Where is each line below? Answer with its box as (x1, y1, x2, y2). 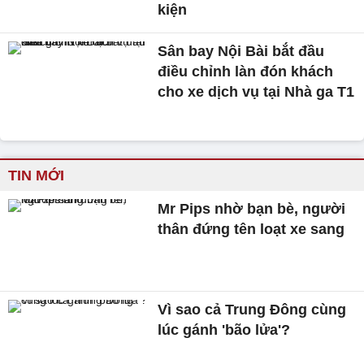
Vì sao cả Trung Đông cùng (158, 301, 347, 318)
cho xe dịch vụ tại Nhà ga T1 (158, 83, 355, 100)
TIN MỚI (8, 167, 64, 184)
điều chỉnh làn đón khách (158, 63, 334, 80)
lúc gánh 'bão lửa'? (158, 322, 291, 339)
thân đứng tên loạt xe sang (158, 221, 345, 238)
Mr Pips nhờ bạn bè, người (158, 201, 346, 218)
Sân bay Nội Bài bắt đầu (158, 42, 325, 59)
